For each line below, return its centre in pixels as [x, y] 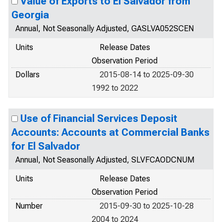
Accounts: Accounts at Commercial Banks [111, 132]
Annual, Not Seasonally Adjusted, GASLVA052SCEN [105, 28]
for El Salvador [46, 146]
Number [29, 206]
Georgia [30, 15]
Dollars [28, 75]
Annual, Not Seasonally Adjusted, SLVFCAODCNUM [105, 160]
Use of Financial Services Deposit [99, 118]
